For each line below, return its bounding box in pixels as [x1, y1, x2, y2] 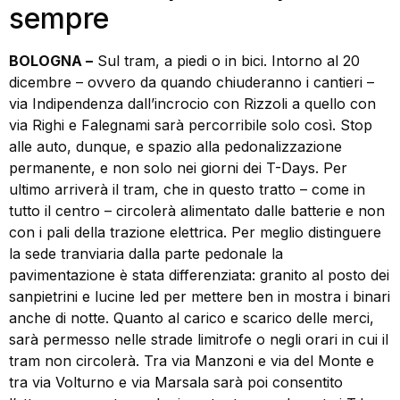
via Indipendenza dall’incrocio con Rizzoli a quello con [9, 94, 376, 112]
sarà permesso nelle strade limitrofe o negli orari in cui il [9, 329, 388, 348]
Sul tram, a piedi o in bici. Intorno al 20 [93, 51, 360, 70]
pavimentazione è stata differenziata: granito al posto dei [9, 265, 389, 284]
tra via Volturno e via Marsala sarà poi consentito [9, 372, 343, 391]
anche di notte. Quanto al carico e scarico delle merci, [9, 308, 374, 327]
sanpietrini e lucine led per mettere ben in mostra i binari [9, 287, 390, 305]
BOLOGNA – [9, 51, 93, 70]
